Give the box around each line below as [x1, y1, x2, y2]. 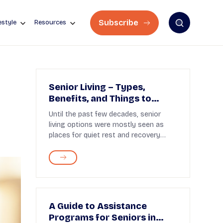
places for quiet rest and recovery [49, 130, 160, 139]
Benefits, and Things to [49, 93, 151, 104]
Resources [34, 18, 66, 26]
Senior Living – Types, [49, 82, 145, 93]
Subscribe [99, 17, 140, 27]
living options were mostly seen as [49, 120, 164, 129]
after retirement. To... [49, 141, 117, 150]
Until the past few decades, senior [49, 110, 161, 118]
